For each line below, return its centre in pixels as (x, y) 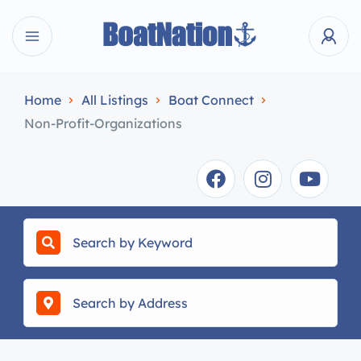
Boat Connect (211, 100)
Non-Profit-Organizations (103, 123)
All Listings (115, 100)
